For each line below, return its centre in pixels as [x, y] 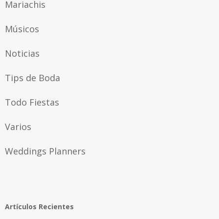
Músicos [22, 29]
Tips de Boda [33, 77]
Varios [18, 126]
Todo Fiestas [32, 102]
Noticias [22, 53]
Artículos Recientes [39, 206]
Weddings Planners [45, 151]
